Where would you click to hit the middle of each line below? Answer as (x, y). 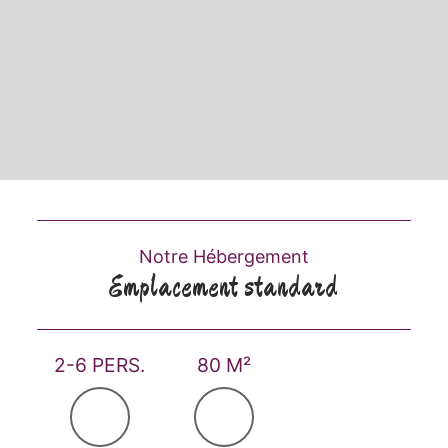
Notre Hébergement (223, 256)
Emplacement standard (224, 287)
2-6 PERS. (106, 364)
